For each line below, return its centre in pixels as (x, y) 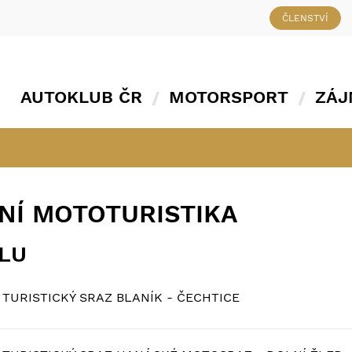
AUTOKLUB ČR (81, 97)
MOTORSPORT (229, 97)
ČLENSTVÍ (305, 18)
